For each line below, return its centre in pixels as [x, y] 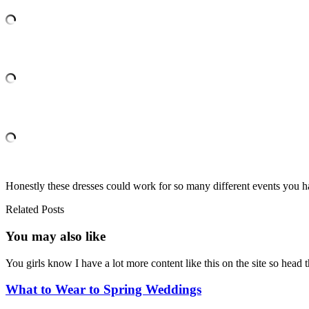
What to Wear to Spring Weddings [103, 290]
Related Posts [35, 210]
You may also [46, 236]
